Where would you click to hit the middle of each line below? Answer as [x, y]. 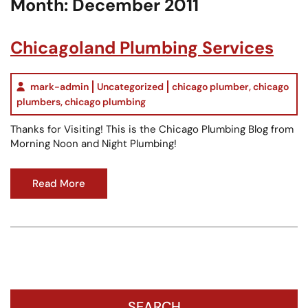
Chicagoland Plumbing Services [142, 47]
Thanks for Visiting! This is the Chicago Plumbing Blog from [152, 129]
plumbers [38, 101]
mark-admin [59, 86]
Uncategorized [130, 86]
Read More [59, 183]
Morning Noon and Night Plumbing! [93, 143]
